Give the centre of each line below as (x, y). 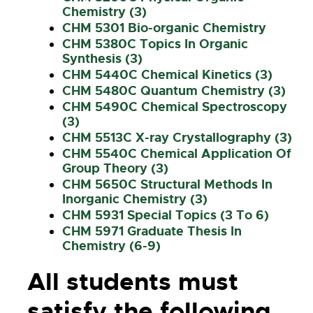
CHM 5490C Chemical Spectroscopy (175, 107)
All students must (133, 282)
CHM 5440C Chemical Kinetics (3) (167, 75)
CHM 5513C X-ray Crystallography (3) (177, 138)
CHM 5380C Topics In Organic (155, 44)
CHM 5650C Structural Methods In (167, 184)
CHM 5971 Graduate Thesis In (152, 231)
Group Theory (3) (115, 168)
